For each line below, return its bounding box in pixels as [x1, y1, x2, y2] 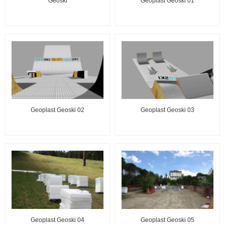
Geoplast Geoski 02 [31, 106, 84, 114]
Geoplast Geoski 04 [31, 216, 84, 224]
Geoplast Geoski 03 [141, 106, 194, 114]
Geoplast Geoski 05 [141, 216, 194, 224]
